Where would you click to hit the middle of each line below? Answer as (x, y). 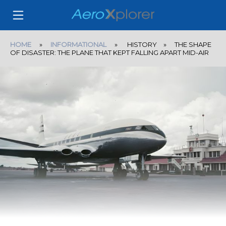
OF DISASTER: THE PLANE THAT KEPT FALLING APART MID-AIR (109, 52)
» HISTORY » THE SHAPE (159, 44)
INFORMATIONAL (78, 44)
